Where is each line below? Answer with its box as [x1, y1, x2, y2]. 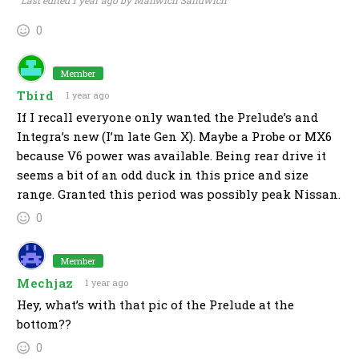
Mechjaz [17, 274, 74, 291]
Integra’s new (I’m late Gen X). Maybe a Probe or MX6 [17, 128, 332, 145]
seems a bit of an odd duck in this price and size [17, 167, 309, 184]
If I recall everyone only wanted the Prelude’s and [17, 109, 318, 126]
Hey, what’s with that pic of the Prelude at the [17, 296, 294, 313]
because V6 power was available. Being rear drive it [17, 147, 326, 164]
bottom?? [17, 316, 71, 333]
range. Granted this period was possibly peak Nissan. [17, 186, 341, 203]
